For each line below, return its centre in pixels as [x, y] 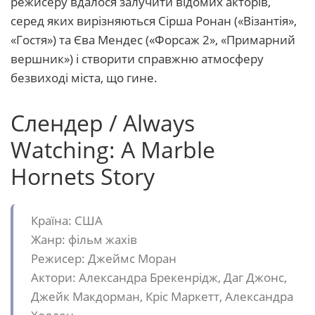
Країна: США [67, 221]
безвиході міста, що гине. [84, 78]
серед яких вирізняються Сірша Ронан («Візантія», [154, 21]
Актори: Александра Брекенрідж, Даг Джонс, [159, 278]
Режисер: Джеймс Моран [104, 259]
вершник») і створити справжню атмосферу [137, 59]
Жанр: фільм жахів [84, 240]
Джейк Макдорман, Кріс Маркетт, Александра [162, 297]
